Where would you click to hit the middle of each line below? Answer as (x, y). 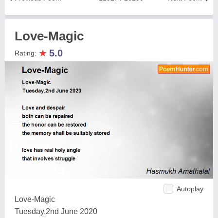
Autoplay (190, 189)
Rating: (27, 53)
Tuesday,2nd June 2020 (56, 211)
